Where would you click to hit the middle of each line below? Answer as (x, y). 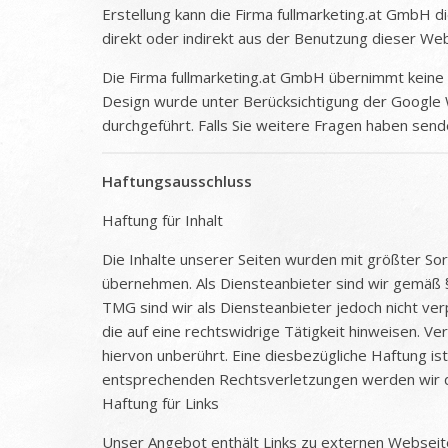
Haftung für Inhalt (162, 220)
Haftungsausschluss (177, 181)
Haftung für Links (160, 403)
